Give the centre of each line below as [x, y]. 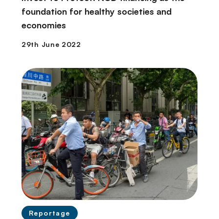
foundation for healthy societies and [97, 11]
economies [44, 25]
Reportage [50, 213]
